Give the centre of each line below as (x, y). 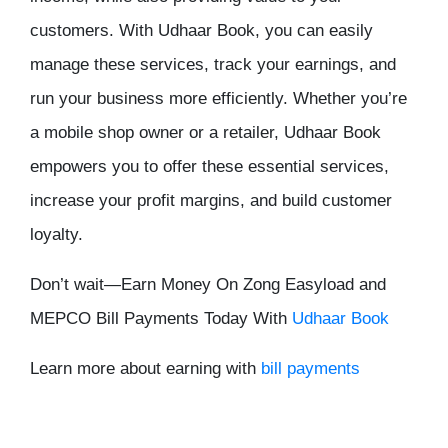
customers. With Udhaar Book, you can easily (201, 31)
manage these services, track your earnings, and (213, 65)
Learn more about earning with (145, 369)
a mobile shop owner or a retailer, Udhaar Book (205, 133)
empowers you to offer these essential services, (209, 167)
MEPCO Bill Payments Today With (161, 319)
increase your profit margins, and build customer (211, 201)
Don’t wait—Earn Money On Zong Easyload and (208, 285)
